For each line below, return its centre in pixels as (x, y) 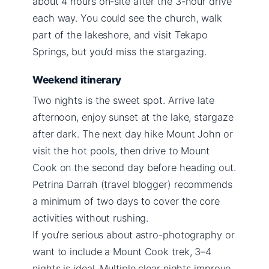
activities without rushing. (91, 218)
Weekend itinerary (77, 80)
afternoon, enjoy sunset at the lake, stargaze (133, 117)
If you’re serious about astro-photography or (134, 234)
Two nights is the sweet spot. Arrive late (123, 100)
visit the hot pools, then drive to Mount (121, 150)
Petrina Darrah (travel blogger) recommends (132, 184)
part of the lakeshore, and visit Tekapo (120, 35)
